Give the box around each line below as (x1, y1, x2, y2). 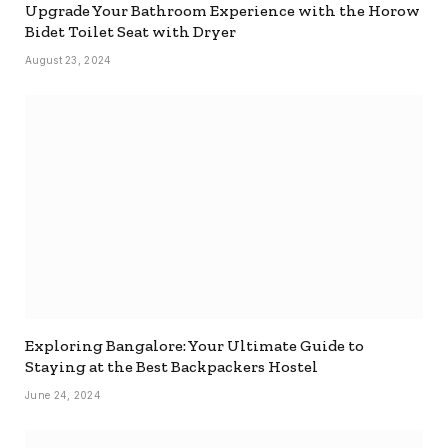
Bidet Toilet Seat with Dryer (25, 21, 236, 41)
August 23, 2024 (25, 53, 112, 66)
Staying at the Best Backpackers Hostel (25, 356, 318, 376)
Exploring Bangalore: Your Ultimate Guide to (25, 335, 364, 355)
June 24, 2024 (25, 388, 101, 401)
